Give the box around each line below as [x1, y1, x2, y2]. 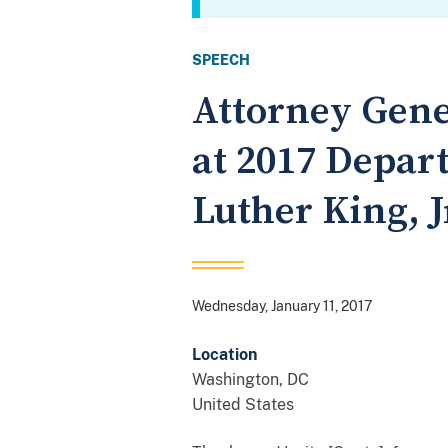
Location [192, 344, 257, 364]
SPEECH [192, 51, 250, 68]
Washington [192, 369, 279, 389]
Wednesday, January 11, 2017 [192, 297, 372, 314]
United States [192, 394, 294, 414]
